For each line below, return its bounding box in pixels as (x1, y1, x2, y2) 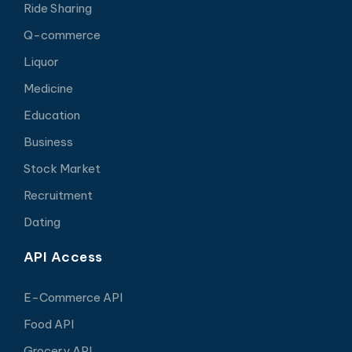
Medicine (23, 81, 73, 97)
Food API (23, 317, 74, 332)
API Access (23, 248, 103, 266)
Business (23, 134, 73, 150)
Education (23, 108, 80, 123)
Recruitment (23, 188, 93, 203)
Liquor (23, 54, 59, 70)
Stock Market (23, 161, 101, 177)
